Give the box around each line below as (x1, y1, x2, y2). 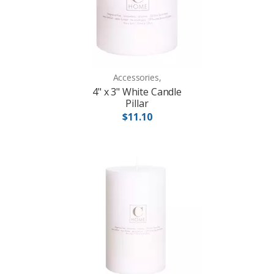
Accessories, (113, 72, 161, 84)
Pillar (125, 97, 149, 111)
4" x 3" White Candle (92, 85, 182, 99)
